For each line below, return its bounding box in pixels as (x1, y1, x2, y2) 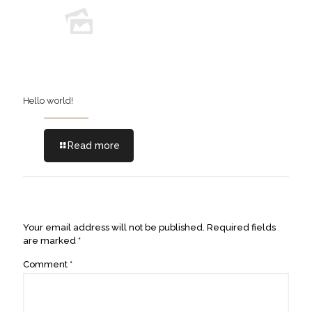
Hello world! (23, 95, 73, 106)
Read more (68, 140, 120, 151)
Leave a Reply (23, 191, 122, 208)
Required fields (207, 222, 276, 233)
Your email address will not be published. (23, 222, 205, 233)
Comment (23, 259, 70, 270)
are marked (23, 235, 78, 246)
